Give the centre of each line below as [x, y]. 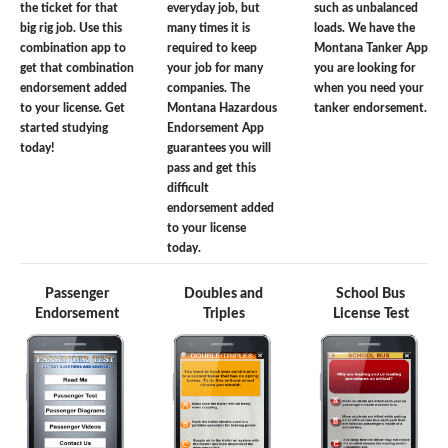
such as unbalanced [365, 8]
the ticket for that [69, 8]
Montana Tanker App [370, 48]
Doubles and [224, 294]
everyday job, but [213, 8]
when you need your [368, 88]
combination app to [73, 48]
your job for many [214, 68]
